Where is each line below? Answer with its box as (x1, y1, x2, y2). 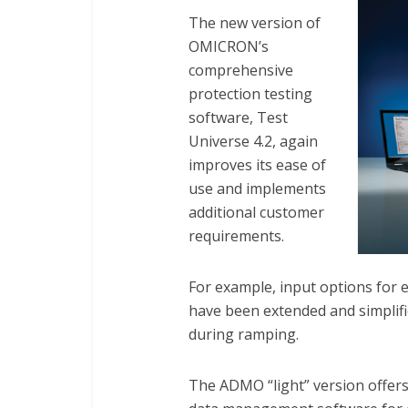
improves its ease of (189, 155, 326, 175)
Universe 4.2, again (189, 131, 318, 151)
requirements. (189, 226, 284, 246)
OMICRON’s (189, 36, 269, 56)
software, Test (189, 107, 288, 127)
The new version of (189, 13, 321, 33)
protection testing (189, 84, 312, 104)
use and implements (189, 178, 326, 199)
